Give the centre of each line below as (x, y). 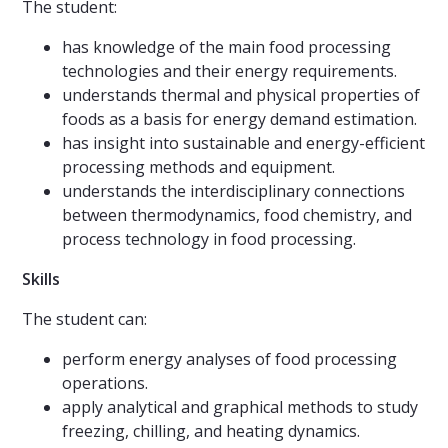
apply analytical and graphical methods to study (240, 407)
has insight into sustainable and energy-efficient (243, 143)
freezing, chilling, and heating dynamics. (211, 431)
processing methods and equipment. (198, 167)
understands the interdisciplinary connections (233, 191)
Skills (41, 279)
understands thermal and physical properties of (241, 95)
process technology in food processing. (209, 239)
